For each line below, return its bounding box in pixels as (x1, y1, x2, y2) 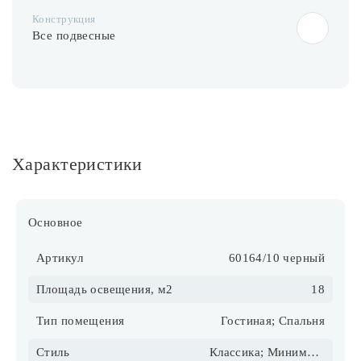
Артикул (36, 251, 83, 264)
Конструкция (32, 13, 96, 26)
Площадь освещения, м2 (36, 282, 173, 296)
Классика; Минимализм (307, 345, 320, 359)
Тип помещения (36, 313, 125, 327)
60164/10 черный (228, 251, 325, 264)
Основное (28, 215, 83, 229)
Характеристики (12, 153, 143, 174)
